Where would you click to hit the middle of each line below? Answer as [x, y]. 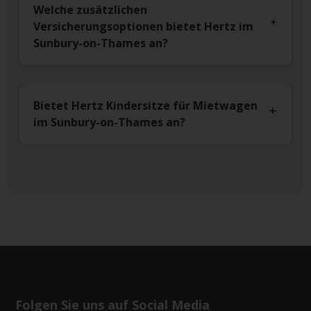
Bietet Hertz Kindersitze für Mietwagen [145, 106]
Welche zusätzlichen [90, 10]
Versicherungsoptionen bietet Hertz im [143, 27]
